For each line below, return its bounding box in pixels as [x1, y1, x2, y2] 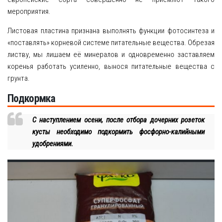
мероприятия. [7, 7, 51, 16]
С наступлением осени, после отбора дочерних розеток [32, 115, 205, 125]
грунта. [7, 74, 30, 83]
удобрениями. [32, 139, 73, 149]
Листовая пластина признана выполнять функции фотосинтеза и [7, 26, 215, 36]
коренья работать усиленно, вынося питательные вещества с [7, 62, 215, 71]
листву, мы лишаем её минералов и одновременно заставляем [7, 50, 215, 59]
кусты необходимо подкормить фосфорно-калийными [32, 127, 205, 137]
